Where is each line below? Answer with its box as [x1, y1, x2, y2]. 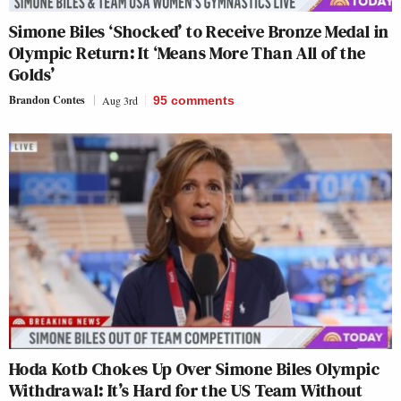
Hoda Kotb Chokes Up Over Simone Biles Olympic [9, 355, 380, 381]
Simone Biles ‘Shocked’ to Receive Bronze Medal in [9, 19, 389, 45]
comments [171, 93, 235, 108]
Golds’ [9, 62, 55, 88]
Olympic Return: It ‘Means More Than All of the [9, 40, 366, 66]
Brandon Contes [9, 92, 85, 108]
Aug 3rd [102, 93, 138, 108]
